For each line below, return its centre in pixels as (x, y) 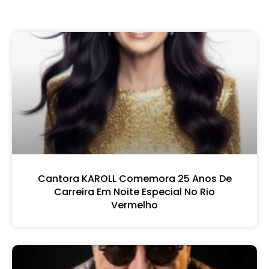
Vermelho (134, 205)
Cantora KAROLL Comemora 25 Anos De (134, 178)
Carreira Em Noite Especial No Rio (134, 192)
